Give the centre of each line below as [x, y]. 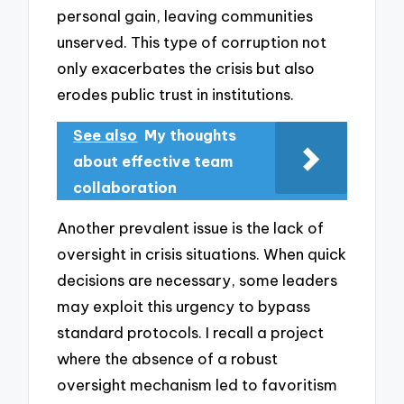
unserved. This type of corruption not [192, 42]
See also [106, 135]
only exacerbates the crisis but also [186, 69]
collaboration [125, 187]
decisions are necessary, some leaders [197, 280]
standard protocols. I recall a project [191, 333]
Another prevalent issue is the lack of [191, 228]
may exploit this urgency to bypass [184, 307]
